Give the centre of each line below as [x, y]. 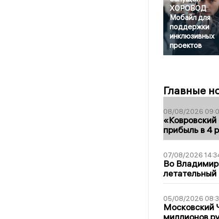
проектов [186, 45]
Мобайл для [190, 17]
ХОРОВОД [188, 8]
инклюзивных [192, 36]
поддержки [189, 26]
